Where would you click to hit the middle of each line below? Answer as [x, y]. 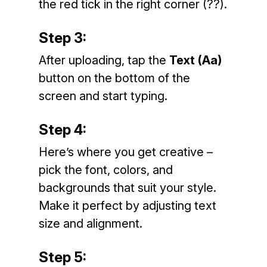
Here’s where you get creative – [125, 152]
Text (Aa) [195, 60]
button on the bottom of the [114, 78]
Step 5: [62, 257]
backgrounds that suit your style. [127, 188]
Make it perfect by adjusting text [127, 206]
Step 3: [62, 38]
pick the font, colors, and [105, 170]
